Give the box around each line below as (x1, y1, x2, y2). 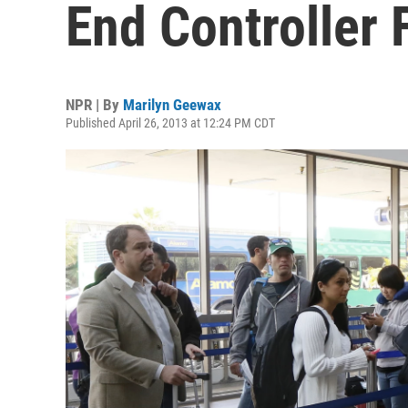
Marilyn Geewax (123, 96, 221, 114)
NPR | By (66, 96, 123, 114)
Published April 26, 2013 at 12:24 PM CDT (66, 116, 275, 130)
